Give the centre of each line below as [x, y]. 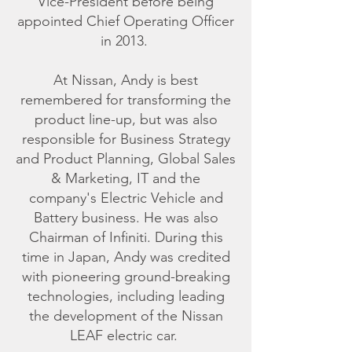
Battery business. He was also [126, 218]
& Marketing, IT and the [126, 178]
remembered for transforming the [126, 100]
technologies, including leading [126, 296]
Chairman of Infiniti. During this [126, 237]
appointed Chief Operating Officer [126, 21]
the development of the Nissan [126, 316]
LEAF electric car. [126, 335]
